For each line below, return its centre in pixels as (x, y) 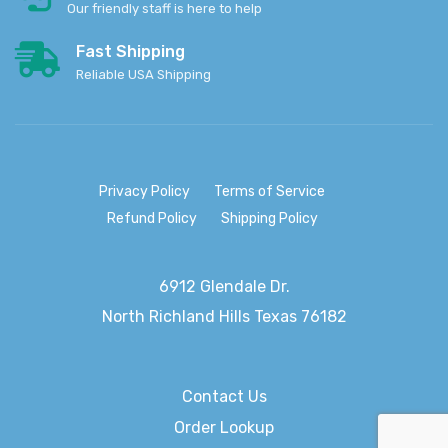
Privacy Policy (144, 191)
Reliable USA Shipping (143, 74)
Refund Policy (151, 218)
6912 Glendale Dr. (224, 286)
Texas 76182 (300, 317)
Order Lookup (224, 427)
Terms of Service (269, 191)
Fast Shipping (130, 51)
